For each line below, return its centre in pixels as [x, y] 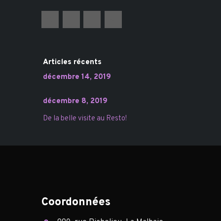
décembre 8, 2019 [75, 102]
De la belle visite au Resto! [85, 118]
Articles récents [72, 63]
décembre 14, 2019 [77, 77]
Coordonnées [76, 203]
